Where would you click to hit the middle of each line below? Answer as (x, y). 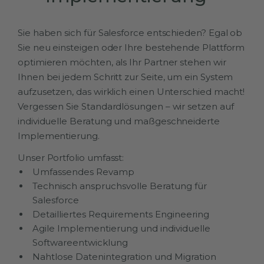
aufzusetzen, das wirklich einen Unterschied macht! (131, 91)
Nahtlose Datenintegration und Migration (124, 256)
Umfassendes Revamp (83, 171)
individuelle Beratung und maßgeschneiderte (119, 121)
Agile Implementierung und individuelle (121, 228)
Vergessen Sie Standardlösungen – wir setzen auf (126, 106)
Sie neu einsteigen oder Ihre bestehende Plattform (131, 47)
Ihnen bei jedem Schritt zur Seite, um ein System (126, 77)
